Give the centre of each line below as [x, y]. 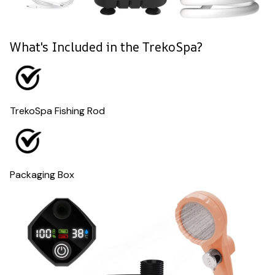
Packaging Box [42, 174]
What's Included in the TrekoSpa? [106, 47]
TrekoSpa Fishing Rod [57, 111]
